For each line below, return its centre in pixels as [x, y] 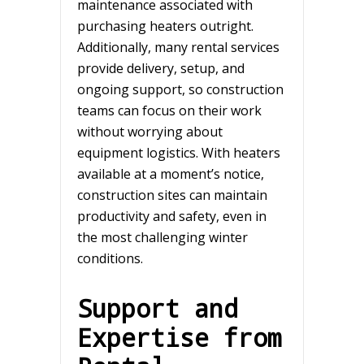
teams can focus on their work [169, 110]
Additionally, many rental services [178, 47]
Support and [158, 308]
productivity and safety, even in [172, 216]
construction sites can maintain [172, 195]
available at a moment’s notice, [171, 173]
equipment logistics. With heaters [179, 152]
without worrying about [150, 131]
